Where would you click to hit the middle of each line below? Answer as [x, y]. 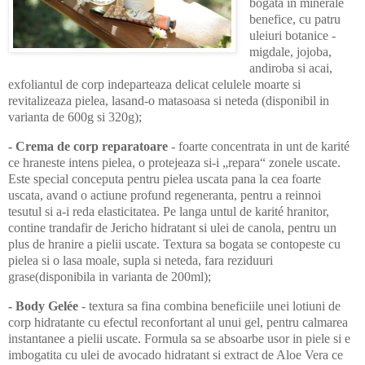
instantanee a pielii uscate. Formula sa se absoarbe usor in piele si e [179, 338]
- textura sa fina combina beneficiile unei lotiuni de [209, 306]
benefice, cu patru [295, 19]
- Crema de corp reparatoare [88, 146]
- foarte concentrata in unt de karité [259, 146]
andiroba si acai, [290, 68]
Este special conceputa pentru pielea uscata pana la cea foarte [165, 178]
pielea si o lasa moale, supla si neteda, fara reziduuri [141, 260]
